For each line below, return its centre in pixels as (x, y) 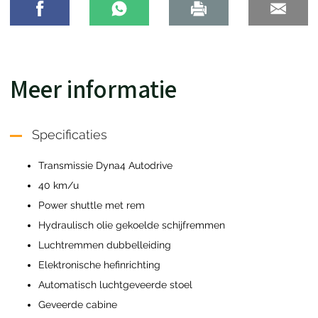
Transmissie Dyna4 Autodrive (105, 165)
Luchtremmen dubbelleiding (105, 245)
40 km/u (59, 185)
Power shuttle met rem (92, 205)
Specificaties (69, 135)
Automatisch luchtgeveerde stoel (115, 284)
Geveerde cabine (78, 304)
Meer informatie (93, 89)
